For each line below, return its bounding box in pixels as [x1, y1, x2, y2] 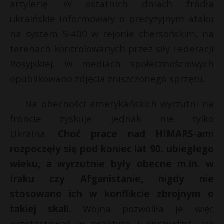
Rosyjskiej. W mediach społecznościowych [10, 57, 214, 70]
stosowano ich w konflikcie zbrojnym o [10, 187, 214, 200]
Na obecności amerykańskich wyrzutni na [25, 97, 214, 110]
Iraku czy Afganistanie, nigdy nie [10, 172, 214, 185]
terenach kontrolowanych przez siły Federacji [10, 42, 214, 55]
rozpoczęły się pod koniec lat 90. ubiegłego [10, 142, 214, 155]
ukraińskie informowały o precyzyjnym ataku [10, 12, 214, 25]
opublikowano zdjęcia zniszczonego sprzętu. [10, 72, 205, 85]
